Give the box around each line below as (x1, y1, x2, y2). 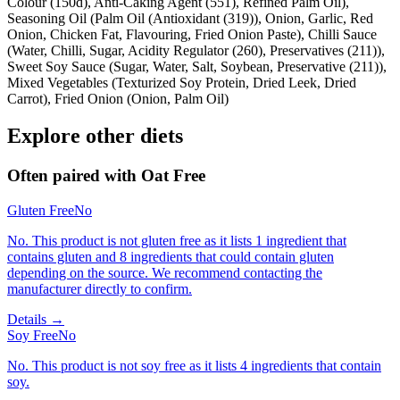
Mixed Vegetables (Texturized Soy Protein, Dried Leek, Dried (7, 74, 356, 90)
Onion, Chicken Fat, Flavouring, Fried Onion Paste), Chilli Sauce (7, 26, 377, 42)
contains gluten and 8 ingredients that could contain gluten (7, 249, 334, 265)
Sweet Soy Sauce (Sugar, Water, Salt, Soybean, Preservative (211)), (7, 58, 387, 74)
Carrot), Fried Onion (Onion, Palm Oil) (7, 90, 229, 106)
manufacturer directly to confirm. (7, 281, 192, 297)
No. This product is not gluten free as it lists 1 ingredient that (7, 233, 346, 249)
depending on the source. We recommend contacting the (7, 265, 322, 281)
